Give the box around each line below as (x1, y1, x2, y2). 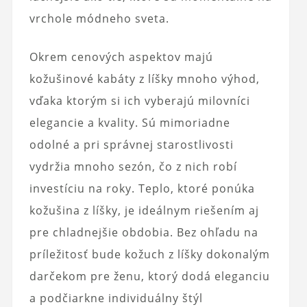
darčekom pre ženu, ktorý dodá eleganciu (29, 269, 270, 284)
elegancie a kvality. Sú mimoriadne (29, 115, 230, 131)
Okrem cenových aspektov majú (29, 49, 213, 65)
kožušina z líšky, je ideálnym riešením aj (29, 203, 259, 219)
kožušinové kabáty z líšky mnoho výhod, (29, 71, 260, 87)
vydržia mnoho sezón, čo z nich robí (29, 159, 237, 175)
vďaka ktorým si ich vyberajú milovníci (29, 93, 250, 109)
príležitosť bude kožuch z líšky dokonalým (29, 247, 270, 262)
